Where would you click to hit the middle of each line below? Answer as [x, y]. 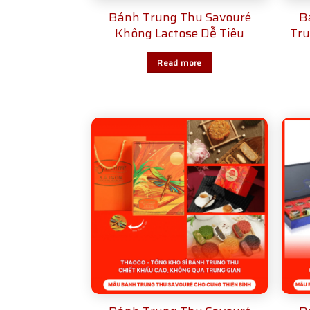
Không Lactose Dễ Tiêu [180, 33]
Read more [180, 62]
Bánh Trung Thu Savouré [180, 17]
